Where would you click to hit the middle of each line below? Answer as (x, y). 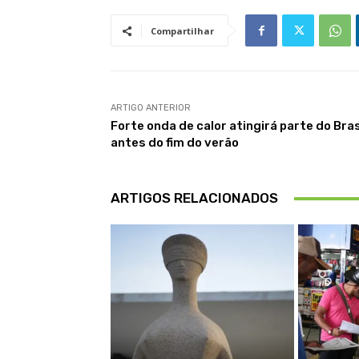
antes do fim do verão (175, 143)
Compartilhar (182, 31)
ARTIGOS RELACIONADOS (194, 198)
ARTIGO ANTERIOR (151, 108)
